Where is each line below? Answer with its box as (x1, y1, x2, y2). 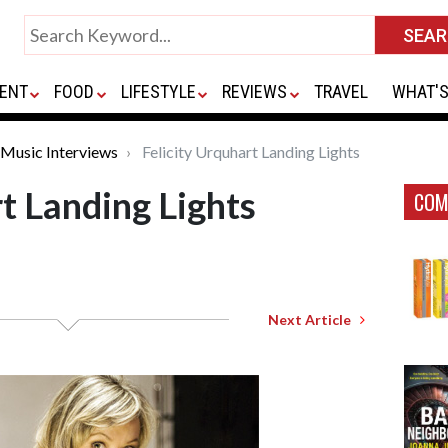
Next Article (268, 311, 360, 328)
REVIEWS (222, 81, 288, 102)
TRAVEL (313, 81, 368, 102)
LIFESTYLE (120, 81, 196, 102)
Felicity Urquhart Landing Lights (139, 142, 360, 161)
